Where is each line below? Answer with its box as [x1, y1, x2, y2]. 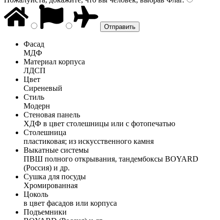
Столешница [24, 128, 66, 137]
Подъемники [24, 207, 67, 216]
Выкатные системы [24, 145, 89, 154]
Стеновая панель [24, 110, 80, 119]
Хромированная [24, 181, 78, 190]
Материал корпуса [24, 57, 85, 66]
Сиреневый [24, 83, 62, 92]
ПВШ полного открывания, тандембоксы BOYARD [24, 154, 198, 163]
